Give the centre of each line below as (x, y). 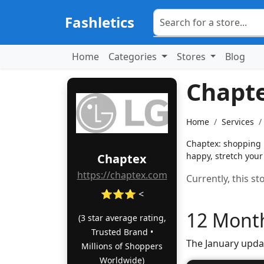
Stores (192, 57)
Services (238, 122)
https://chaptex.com (122, 175)
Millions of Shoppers (122, 246)
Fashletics (100, 22)
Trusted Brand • (122, 232)
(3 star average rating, (122, 218)
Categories (134, 57)
